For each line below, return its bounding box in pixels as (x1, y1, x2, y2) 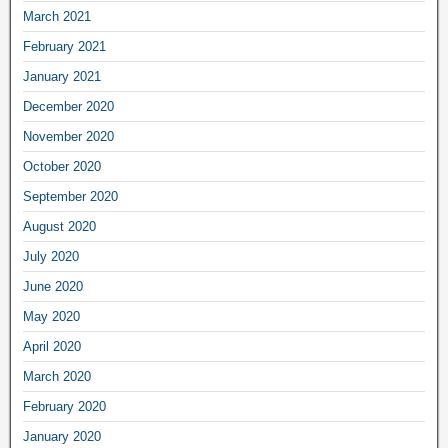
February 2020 (23, 398, 106, 414)
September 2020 (23, 188, 118, 204)
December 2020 (23, 98, 114, 114)
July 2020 (23, 248, 79, 264)
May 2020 (23, 308, 80, 324)
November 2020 (23, 128, 114, 144)
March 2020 (23, 368, 91, 384)
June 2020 (23, 278, 83, 294)
